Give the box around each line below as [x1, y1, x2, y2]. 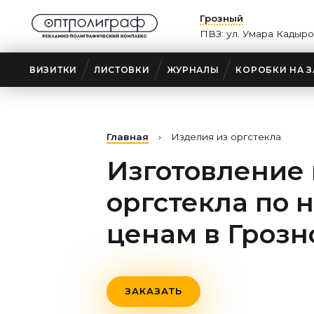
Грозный [200, 13, 243, 24]
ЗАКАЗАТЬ [125, 285, 182, 296]
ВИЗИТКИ [29, 64, 77, 75]
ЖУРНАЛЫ [166, 64, 219, 75]
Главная [107, 131, 149, 142]
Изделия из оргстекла [171, 131, 281, 142]
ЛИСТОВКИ [93, 64, 150, 75]
